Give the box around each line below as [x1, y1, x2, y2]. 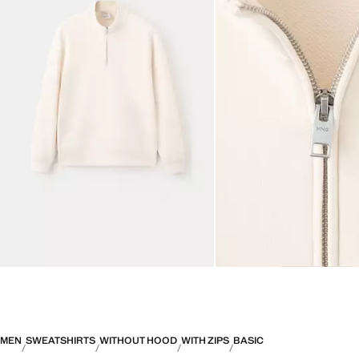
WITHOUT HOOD [99, 334, 177, 348]
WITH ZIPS [181, 334, 229, 348]
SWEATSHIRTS [26, 334, 95, 348]
